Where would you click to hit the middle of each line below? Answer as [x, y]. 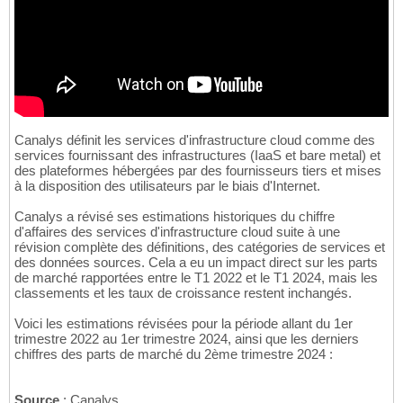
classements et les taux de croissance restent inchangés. [183, 293]
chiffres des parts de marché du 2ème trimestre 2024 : [174, 354]
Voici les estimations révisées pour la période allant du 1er [184, 324]
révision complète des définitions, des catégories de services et [200, 247]
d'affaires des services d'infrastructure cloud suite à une [177, 232]
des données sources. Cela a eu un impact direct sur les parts [196, 263]
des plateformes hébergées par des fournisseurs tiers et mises [198, 171]
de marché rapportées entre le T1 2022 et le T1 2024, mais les [196, 278]
